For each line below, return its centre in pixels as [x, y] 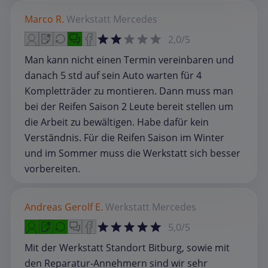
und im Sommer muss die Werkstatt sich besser [133, 153]
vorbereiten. [52, 169]
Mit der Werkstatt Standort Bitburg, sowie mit [127, 248]
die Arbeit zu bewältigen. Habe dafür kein [117, 122]
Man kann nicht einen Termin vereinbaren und [129, 60]
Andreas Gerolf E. [64, 207]
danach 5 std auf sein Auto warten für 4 [113, 76]
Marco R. [44, 19]
